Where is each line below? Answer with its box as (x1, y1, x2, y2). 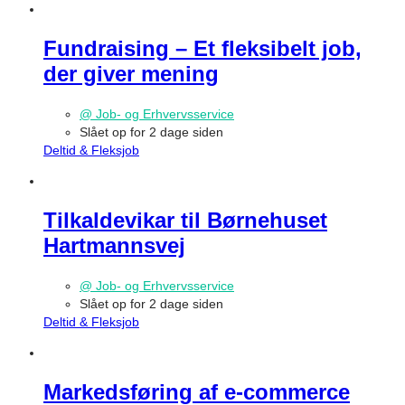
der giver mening (43, 61, 219, 87)
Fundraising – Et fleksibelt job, (43, 36, 362, 61)
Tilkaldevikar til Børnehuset (43, 207, 327, 232)
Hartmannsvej (43, 232, 185, 258)
